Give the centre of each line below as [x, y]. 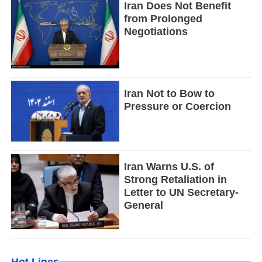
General [143, 206]
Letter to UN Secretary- [181, 193]
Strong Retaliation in [175, 180]
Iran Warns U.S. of [169, 167]
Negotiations [156, 32]
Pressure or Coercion [177, 107]
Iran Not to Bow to [169, 94]
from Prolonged [163, 19]
